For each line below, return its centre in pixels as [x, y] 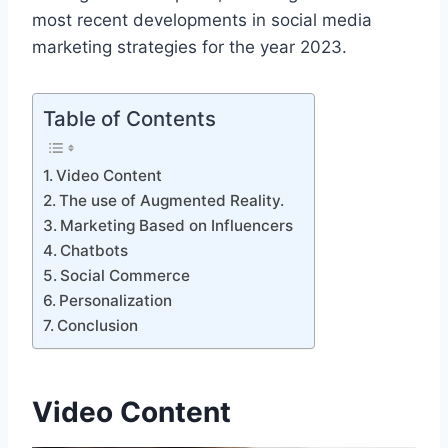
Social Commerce [125, 276]
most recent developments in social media [202, 20]
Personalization [116, 301]
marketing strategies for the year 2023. [189, 47]
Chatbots [94, 251]
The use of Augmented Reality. [172, 201]
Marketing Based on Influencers [177, 226]
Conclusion [98, 326]
